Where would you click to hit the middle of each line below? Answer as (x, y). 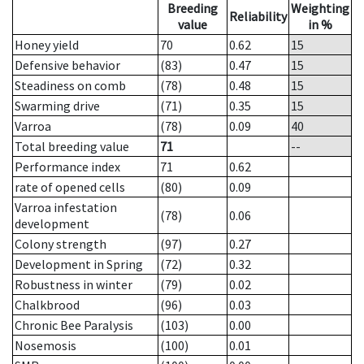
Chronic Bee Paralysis (74, 325)
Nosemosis (45, 346)
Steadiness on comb (70, 86)
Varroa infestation (66, 208)
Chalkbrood (47, 305)
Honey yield (47, 45)
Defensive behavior (67, 65)
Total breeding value (72, 147)
